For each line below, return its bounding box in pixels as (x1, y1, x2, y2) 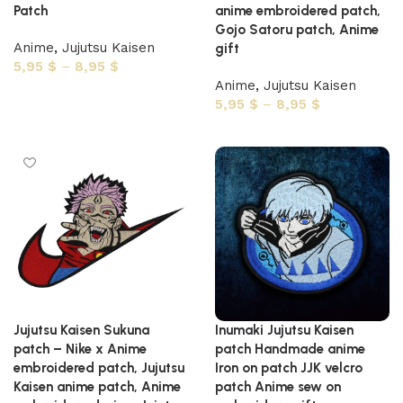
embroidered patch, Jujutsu (13, 360, 184, 376)
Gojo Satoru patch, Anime (215, 22, 379, 38)
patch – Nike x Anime (13, 341, 147, 357)
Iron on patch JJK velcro (215, 360, 363, 376)
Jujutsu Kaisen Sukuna (13, 322, 149, 338)
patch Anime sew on (215, 379, 341, 395)
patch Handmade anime (215, 341, 365, 357)
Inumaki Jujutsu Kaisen (215, 322, 354, 338)
